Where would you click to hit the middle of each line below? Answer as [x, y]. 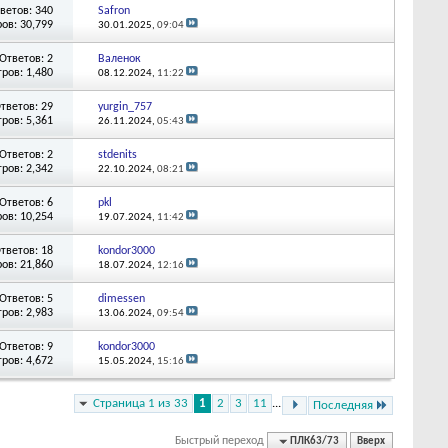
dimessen [121, 298]
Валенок [119, 58]
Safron [113, 10]
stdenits [117, 154]
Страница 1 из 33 [140, 403]
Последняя [343, 405]
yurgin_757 [124, 106]
